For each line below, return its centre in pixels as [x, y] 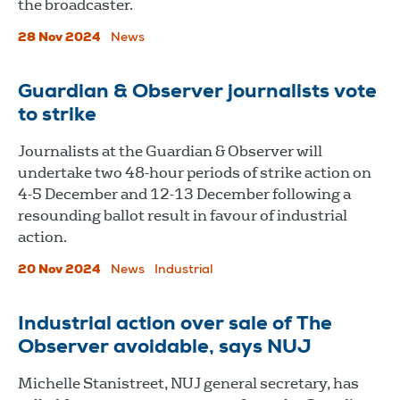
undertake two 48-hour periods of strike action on [195, 172]
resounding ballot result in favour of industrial [183, 215]
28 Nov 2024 [59, 38]
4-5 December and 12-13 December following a [184, 194]
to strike [57, 116]
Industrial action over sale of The [175, 325]
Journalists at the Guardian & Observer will [170, 151]
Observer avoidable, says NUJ [165, 348]
